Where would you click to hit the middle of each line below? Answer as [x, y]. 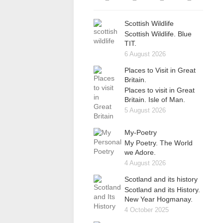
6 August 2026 [145, 54]
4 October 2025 [147, 210]
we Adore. [140, 152]
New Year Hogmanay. [159, 199]
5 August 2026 [145, 110]
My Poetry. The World [159, 143]
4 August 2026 [145, 163]
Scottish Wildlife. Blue [158, 34]
